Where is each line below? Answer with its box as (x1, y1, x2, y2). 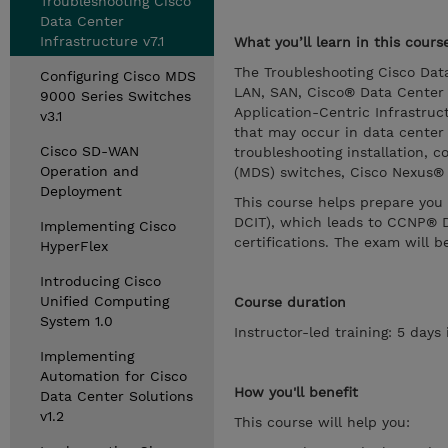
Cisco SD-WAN (40, 143, 139, 159)
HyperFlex (40, 238, 108, 254)
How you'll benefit (234, 384, 358, 400)
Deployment (40, 183, 122, 199)
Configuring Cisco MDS (40, 68, 196, 84)
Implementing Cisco (40, 218, 176, 234)
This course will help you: (234, 414, 410, 430)
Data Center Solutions (40, 388, 193, 404)
